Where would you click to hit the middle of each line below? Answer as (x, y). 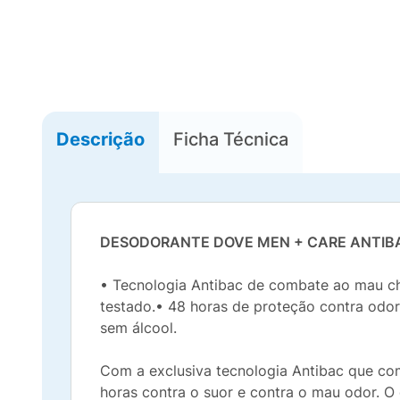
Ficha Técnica (231, 139)
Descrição (100, 139)
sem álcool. (138, 328)
